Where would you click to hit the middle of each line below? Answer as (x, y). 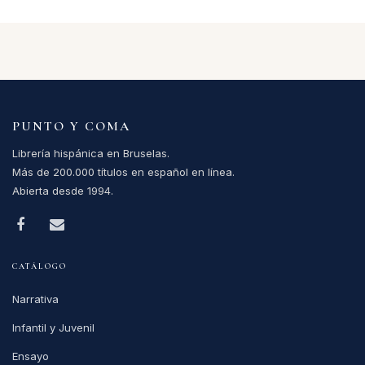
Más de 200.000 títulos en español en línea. (123, 172)
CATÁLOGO (40, 266)
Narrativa (35, 299)
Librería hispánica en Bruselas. (91, 153)
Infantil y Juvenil (53, 327)
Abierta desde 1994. (63, 190)
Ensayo (31, 356)
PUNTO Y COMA (71, 126)
